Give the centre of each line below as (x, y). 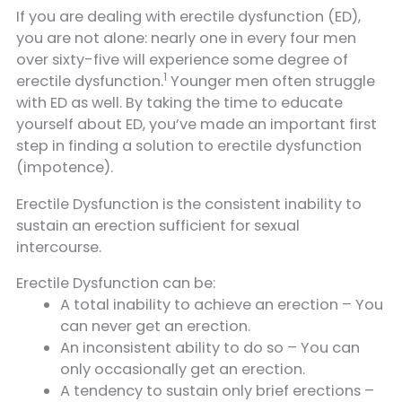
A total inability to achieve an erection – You (222, 305)
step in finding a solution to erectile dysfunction (189, 146)
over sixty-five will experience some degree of (182, 60)
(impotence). (65, 168)
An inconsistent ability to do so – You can (210, 348)
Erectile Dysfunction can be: (116, 284)
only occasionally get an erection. (183, 370)
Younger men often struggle (271, 82)
